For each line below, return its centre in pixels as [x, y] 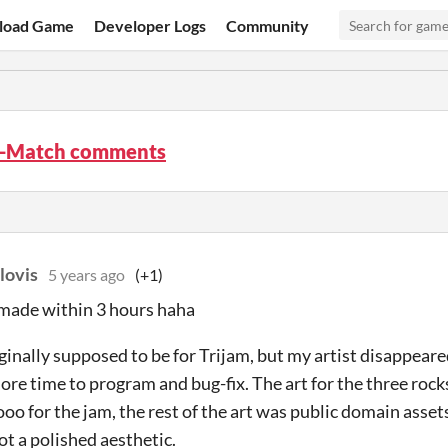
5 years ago [86, 274]
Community [268, 25]
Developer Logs [150, 25]
